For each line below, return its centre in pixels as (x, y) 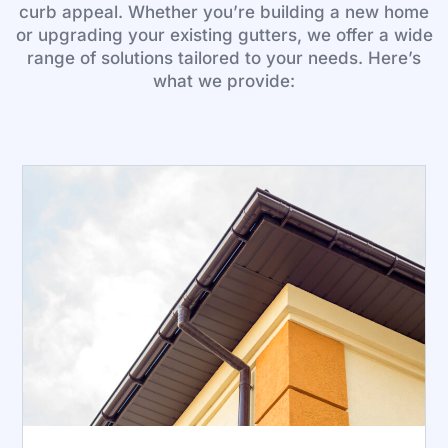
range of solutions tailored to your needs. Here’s (224, 57)
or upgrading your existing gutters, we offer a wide (224, 34)
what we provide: (224, 80)
